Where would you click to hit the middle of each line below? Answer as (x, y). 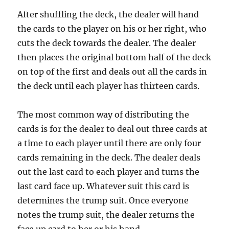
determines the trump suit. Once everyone (103, 200)
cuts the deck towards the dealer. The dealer (107, 43)
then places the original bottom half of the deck (114, 57)
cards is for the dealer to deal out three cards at (113, 129)
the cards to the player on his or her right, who (112, 29)
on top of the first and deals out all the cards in (112, 72)
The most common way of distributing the (104, 114)
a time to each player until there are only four (109, 143)
